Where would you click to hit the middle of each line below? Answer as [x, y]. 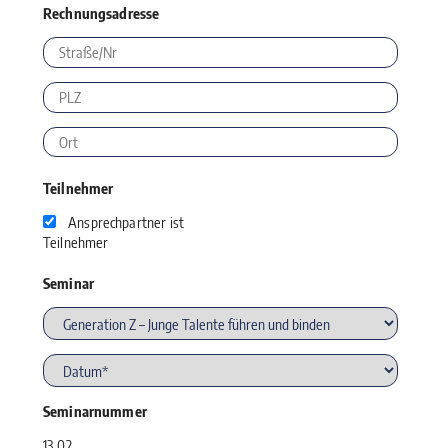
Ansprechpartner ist [126, 222]
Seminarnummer [94, 410]
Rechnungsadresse [101, 13]
